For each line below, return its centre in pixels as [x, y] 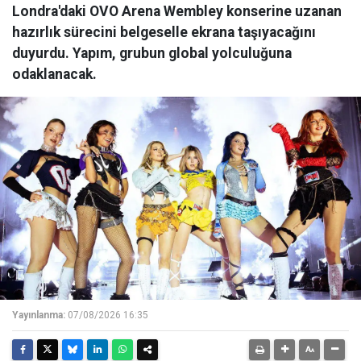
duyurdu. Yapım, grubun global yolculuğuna [152, 54]
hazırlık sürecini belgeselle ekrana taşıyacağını [164, 33]
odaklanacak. [54, 75]
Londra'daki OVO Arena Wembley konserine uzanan [177, 12]
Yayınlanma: [39, 315]
